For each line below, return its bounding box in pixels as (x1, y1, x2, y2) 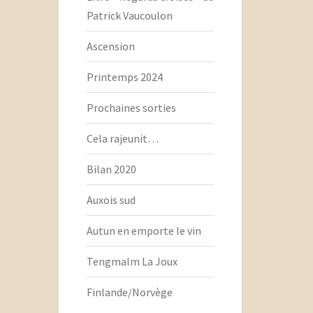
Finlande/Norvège (86, 285, 173, 300)
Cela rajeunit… (86, 131, 159, 146)
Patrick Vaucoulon (86, 8, 173, 23)
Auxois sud (86, 193, 136, 208)
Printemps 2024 (86, 70, 163, 85)
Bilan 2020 (86, 162, 136, 177)
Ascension (86, 39, 135, 54)
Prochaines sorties (86, 101, 176, 115)
